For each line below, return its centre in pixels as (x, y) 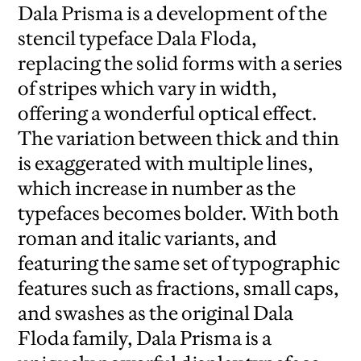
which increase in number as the (157, 189)
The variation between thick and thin (179, 139)
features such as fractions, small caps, (179, 288)
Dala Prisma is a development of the (173, 14)
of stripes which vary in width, (148, 89)
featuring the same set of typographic (179, 263)
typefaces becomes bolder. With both (179, 214)
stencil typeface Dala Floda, (138, 39)
